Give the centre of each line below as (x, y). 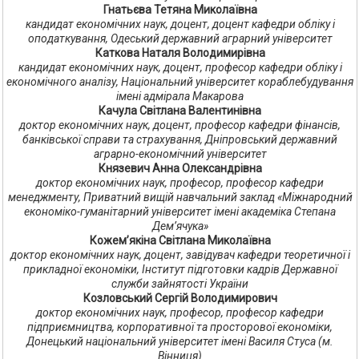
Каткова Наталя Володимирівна (180, 53)
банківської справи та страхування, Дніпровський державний (180, 140)
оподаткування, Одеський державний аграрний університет (180, 39)
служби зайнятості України (180, 284)
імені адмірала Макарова (180, 97)
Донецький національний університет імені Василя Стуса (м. (180, 342)
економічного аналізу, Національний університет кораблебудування (180, 82)
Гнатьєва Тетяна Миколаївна (180, 10)
